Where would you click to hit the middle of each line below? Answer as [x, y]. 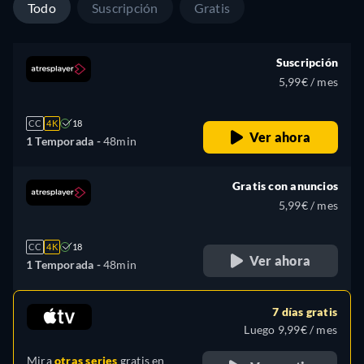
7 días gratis [305, 312]
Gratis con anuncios [285, 186]
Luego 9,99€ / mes [290, 330]
